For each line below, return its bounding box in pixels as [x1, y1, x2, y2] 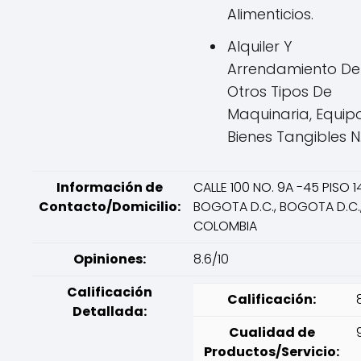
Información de [56, 178, 163, 197]
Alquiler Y [227, 36, 292, 56]
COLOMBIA [193, 217, 257, 235]
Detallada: [73, 302, 147, 321]
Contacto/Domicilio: [39, 197, 180, 216]
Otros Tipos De [227, 81, 332, 102]
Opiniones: [73, 250, 146, 268]
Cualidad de [228, 323, 315, 342]
